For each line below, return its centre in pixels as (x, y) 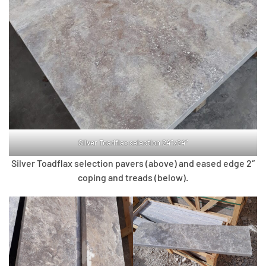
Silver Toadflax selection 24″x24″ (133, 143)
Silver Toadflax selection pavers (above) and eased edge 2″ (133, 163)
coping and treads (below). (133, 178)
